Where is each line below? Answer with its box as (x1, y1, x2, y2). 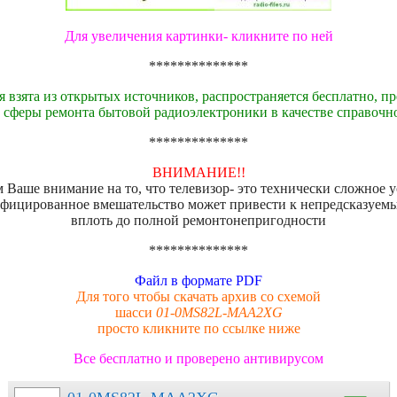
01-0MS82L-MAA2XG (155, 305, 283, 321)
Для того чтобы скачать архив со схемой (76, 289, 321, 305)
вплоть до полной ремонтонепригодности (71, 213, 326, 229)
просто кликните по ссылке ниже (97, 321, 300, 337)
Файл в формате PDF (135, 273, 262, 289)
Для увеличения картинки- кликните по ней (64, 28, 333, 44)
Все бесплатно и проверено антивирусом (74, 351, 323, 367)
